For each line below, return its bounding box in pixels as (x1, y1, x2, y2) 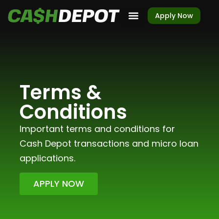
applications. (20, 152, 75, 164)
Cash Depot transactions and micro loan (20, 137, 198, 150)
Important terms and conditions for (20, 123, 175, 135)
